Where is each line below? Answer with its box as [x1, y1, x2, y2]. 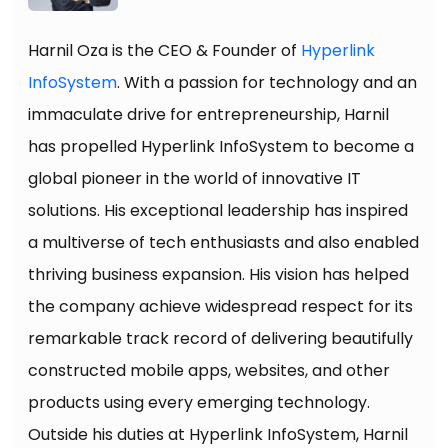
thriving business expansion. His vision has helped [28, 263, 409, 286]
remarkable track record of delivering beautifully [28, 327, 413, 350]
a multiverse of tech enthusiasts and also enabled [28, 231, 419, 254]
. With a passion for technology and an [117, 71, 417, 94]
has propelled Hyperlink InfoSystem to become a [28, 135, 414, 158]
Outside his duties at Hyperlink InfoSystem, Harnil [28, 423, 408, 446]
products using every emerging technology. [28, 391, 370, 414]
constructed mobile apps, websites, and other [28, 359, 390, 382]
